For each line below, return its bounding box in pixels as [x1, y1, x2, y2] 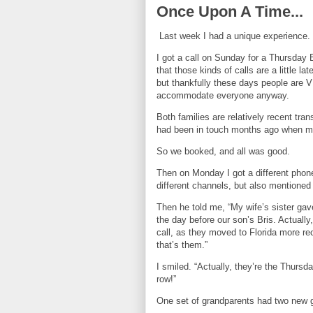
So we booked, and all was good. [156, 145, 293, 156]
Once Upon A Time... [156, 2, 303, 20]
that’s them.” [156, 239, 208, 250]
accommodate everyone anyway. [156, 89, 292, 101]
